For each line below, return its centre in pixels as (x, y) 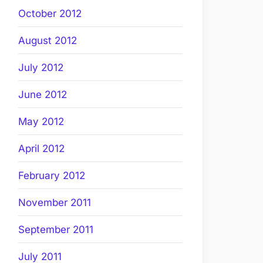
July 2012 (41, 67)
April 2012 (41, 148)
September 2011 (56, 229)
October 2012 (50, 13)
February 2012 (52, 175)
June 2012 (43, 94)
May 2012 (41, 121)
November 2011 (55, 202)
